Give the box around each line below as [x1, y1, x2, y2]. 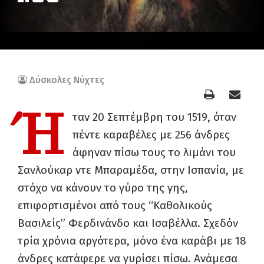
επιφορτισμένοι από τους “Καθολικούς [18, 199, 212, 212]
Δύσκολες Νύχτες [29, 74, 104, 85]
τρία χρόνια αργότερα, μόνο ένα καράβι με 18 [18, 234, 246, 247]
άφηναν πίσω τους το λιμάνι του [72, 146, 236, 159]
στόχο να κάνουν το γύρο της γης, [18, 181, 188, 194]
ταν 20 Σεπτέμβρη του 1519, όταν [72, 110, 236, 124]
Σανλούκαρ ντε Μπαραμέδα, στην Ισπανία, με [18, 163, 244, 177]
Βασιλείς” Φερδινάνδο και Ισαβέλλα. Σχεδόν [18, 216, 238, 230]
